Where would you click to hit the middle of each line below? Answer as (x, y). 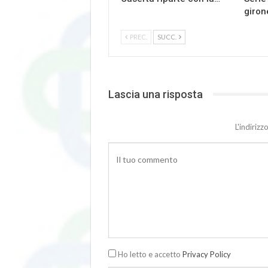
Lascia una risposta (156, 94)
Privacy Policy (207, 254)
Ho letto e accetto (149, 254)
